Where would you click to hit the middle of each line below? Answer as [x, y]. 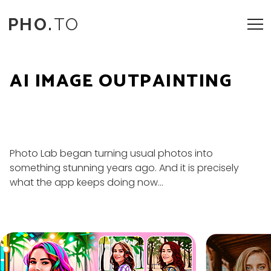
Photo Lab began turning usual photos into [111, 153]
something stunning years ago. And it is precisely [124, 168]
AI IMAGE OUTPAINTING [121, 81]
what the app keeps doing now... [87, 182]
